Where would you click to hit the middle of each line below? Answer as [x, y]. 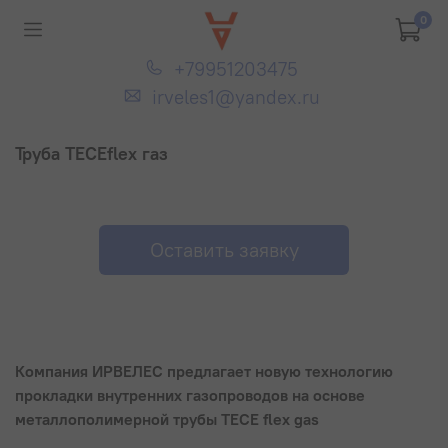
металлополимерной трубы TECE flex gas [167, 419]
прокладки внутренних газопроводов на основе [190, 395]
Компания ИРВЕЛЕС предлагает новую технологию [204, 371]
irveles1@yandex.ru [236, 97]
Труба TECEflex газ [91, 153]
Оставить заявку [224, 249]
